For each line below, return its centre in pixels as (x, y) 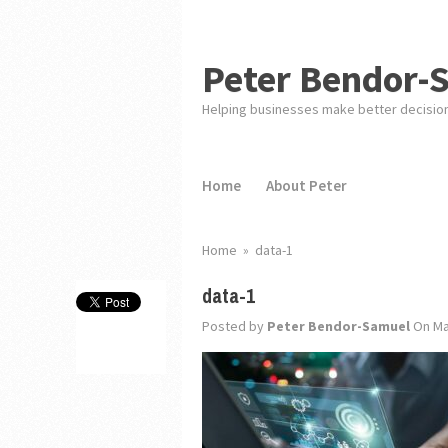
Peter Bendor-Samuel (338, 326)
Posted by (234, 326)
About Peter (307, 185)
